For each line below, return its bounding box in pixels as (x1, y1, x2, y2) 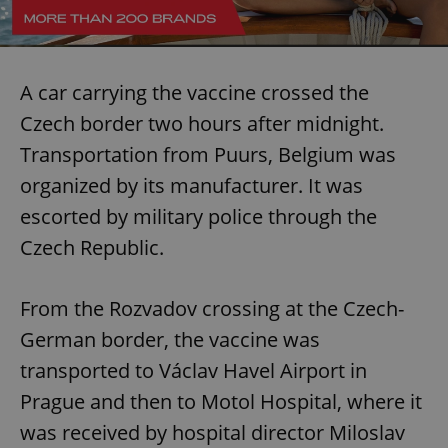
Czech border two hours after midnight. (20, 109, 384, 137)
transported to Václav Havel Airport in (20, 356, 367, 384)
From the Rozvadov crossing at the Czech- (20, 294, 404, 322)
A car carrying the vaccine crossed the (20, 78, 369, 106)
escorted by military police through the (20, 202, 377, 230)
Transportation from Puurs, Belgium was (20, 140, 396, 168)
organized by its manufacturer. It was (20, 171, 363, 199)
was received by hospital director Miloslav (20, 418, 405, 446)
